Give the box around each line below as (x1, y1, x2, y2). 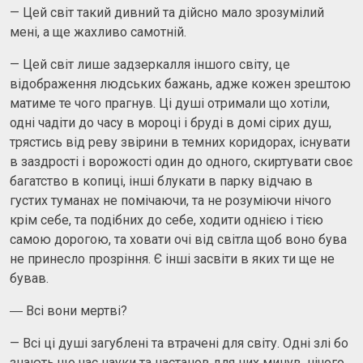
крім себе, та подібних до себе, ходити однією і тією (10, 211, 323, 228)
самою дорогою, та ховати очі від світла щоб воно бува (10, 231, 347, 247)
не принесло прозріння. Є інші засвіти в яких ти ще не (10, 250, 335, 267)
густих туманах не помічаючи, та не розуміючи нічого (10, 192, 331, 208)
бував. (10, 270, 49, 286)
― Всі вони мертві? (10, 302, 127, 318)
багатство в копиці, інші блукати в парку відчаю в (10, 173, 313, 189)
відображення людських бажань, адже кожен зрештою (10, 75, 351, 92)
